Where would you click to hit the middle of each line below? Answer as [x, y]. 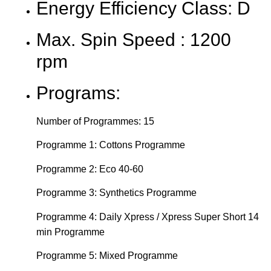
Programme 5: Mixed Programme [107, 256]
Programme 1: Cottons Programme [111, 145]
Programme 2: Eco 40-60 [90, 169]
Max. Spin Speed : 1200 [134, 40]
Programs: [78, 93]
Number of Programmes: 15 [95, 122]
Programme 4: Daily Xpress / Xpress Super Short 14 [148, 217]
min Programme [70, 232]
